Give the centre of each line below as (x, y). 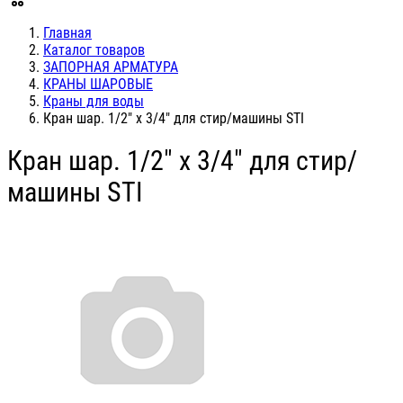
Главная (67, 33)
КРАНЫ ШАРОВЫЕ (98, 84)
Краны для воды (94, 101)
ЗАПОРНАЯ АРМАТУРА (111, 67)
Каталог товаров (94, 50)
